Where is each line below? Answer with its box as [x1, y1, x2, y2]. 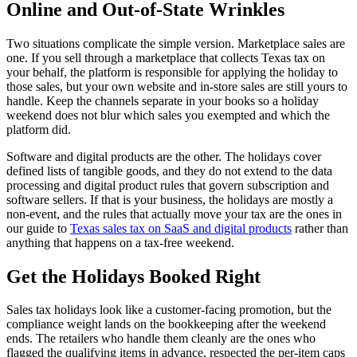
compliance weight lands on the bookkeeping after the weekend [6, 317, 326, 331]
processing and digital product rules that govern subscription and [6, 178, 329, 192]
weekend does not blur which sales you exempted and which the [6, 108, 330, 122]
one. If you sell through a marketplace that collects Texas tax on [6, 50, 325, 65]
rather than [292, 221, 348, 235]
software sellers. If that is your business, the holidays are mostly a [6, 192, 333, 206]
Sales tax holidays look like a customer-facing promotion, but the [6, 303, 331, 317]
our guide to [6, 221, 70, 235]
